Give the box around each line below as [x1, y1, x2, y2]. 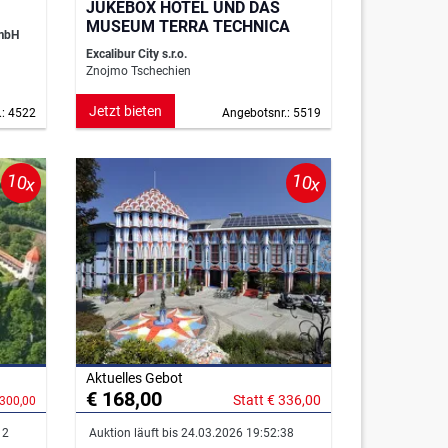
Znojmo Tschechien [86, 64, 191, 79]
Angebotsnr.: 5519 [222, 106, 321, 121]
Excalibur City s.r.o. [86, 47, 187, 62]
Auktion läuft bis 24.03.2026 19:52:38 [86, 426, 294, 441]
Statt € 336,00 [233, 392, 321, 409]
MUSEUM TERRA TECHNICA [86, 17, 290, 37]
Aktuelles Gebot [86, 370, 183, 387]
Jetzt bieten [89, 103, 162, 120]
